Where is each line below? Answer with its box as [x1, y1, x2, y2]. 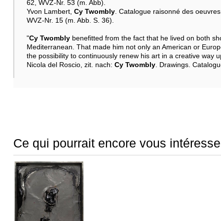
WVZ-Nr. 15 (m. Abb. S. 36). [26, 16, 114, 24]
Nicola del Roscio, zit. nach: [26, 60, 114, 69]
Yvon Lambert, [26, 7, 74, 15]
